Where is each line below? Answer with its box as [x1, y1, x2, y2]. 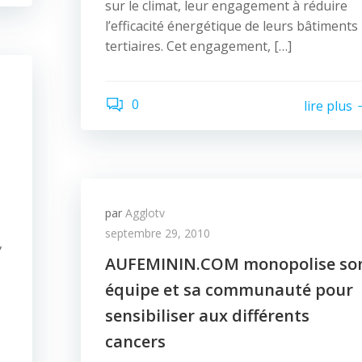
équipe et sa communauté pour [105, 279, 353, 301]
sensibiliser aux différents [105, 305, 309, 326]
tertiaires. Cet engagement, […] [105, 37, 292, 55]
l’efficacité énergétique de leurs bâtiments [105, 17, 358, 35]
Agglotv [125, 205, 165, 221]
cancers [105, 330, 166, 352]
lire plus [304, 96, 352, 115]
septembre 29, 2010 [105, 225, 210, 241]
